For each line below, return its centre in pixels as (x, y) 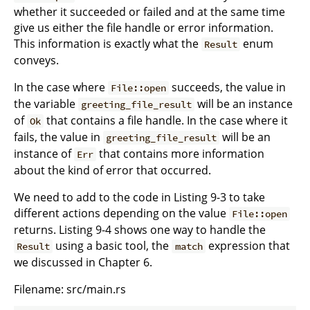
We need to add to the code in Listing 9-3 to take (139, 197)
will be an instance (244, 103)
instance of (44, 153)
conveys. (36, 60)
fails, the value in (58, 137)
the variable (46, 103)
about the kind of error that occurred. (112, 170)
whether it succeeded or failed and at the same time (149, 11)
